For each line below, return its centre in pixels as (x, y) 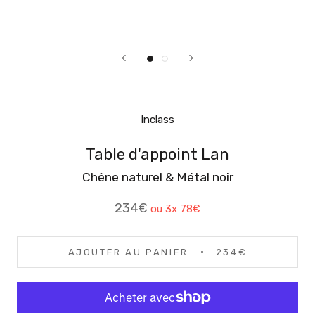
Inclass (157, 120)
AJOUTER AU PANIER (128, 252)
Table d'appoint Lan (157, 154)
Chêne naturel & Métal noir (157, 177)
